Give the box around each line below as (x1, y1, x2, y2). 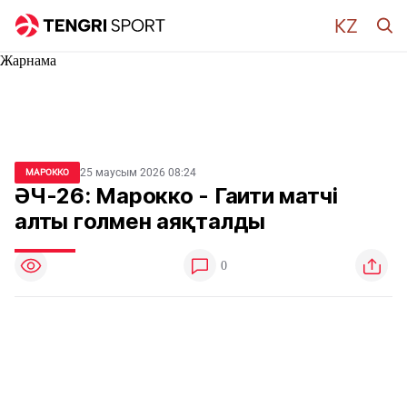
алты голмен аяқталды (15, 208, 266, 234)
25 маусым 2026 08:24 (80, 166, 196, 179)
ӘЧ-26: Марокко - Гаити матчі (15, 183, 338, 209)
